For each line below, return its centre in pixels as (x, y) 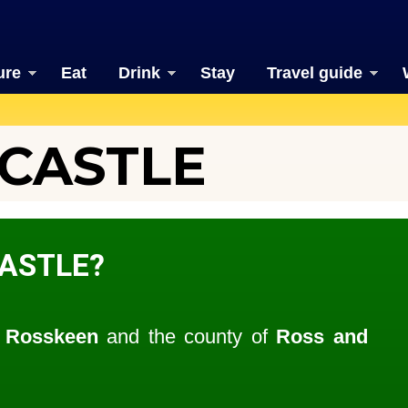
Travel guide (314, 73)
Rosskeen (51, 337)
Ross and (322, 337)
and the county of (187, 337)
